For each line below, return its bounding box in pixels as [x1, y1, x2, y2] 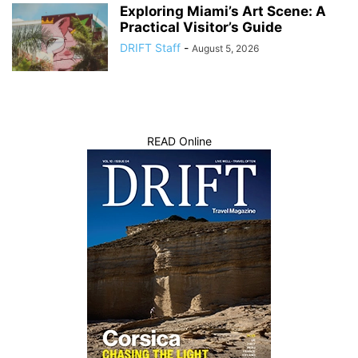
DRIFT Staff [120, 40, 181, 54]
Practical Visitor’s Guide [120, 18, 282, 35]
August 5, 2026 [192, 42, 259, 54]
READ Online [146, 133, 212, 148]
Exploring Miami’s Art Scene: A [120, 2, 326, 19]
